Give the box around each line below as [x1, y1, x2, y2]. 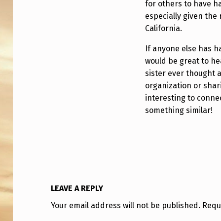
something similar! [145, 106, 213, 115]
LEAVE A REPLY [51, 184, 104, 193]
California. [145, 24, 183, 34]
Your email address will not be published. [51, 201, 201, 211]
